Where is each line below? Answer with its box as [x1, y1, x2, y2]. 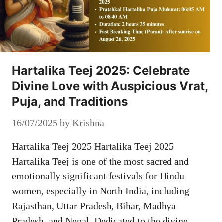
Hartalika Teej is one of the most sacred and [12, 155, 189, 166]
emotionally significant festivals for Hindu [12, 170, 184, 181]
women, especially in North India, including [12, 185, 189, 196]
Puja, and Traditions [12, 94, 128, 109]
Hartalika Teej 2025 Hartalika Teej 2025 [12, 140, 174, 152]
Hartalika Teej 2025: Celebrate [12, 63, 190, 78]
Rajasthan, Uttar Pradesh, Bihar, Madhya [12, 200, 176, 211]
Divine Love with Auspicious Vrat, [12, 78, 208, 93]
